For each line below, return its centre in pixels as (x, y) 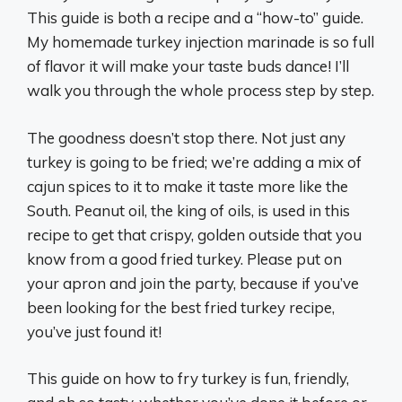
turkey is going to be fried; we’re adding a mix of (194, 162)
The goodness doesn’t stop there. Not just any (186, 137)
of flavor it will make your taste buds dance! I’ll (188, 66)
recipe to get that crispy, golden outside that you (194, 234)
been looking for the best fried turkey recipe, (181, 307)
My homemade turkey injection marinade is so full (201, 42)
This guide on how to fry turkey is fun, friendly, (188, 378)
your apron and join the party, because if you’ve (193, 283)
